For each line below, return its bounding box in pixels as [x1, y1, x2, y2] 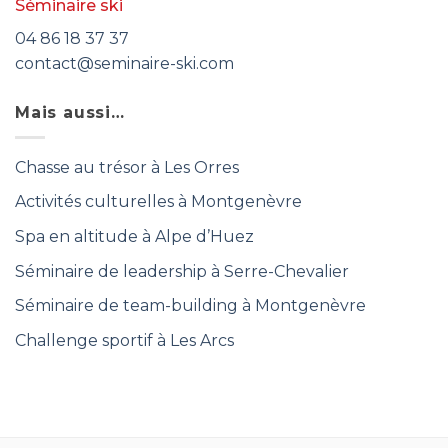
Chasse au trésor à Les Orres [15, 157, 239, 177]
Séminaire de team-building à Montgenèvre [15, 296, 366, 316]
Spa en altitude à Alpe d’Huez [15, 227, 254, 247]
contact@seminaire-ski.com [15, 54, 234, 74]
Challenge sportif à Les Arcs [15, 330, 234, 350]
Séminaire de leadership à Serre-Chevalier [15, 261, 349, 281]
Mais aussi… [15, 103, 125, 123]
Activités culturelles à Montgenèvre [15, 192, 302, 212]
